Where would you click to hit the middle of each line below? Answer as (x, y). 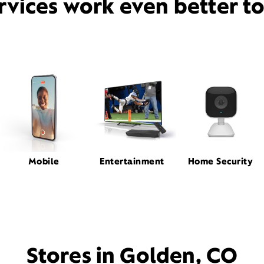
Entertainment (132, 161)
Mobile (44, 161)
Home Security (220, 161)
